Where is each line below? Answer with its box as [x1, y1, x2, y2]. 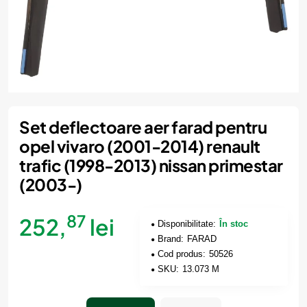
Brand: [158, 234, 184, 244]
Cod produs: [158, 249, 206, 259]
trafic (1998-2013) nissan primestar [19, 155, 283, 175]
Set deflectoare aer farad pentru [19, 116, 267, 137]
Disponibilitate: [158, 219, 217, 229]
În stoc [219, 219, 249, 229]
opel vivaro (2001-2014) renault [19, 136, 260, 156]
